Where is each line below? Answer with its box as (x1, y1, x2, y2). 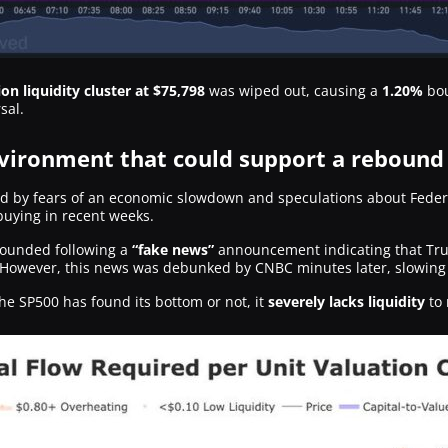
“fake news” (132, 240, 214, 259)
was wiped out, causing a (205, 81, 378, 100)
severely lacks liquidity (268, 292, 425, 311)
